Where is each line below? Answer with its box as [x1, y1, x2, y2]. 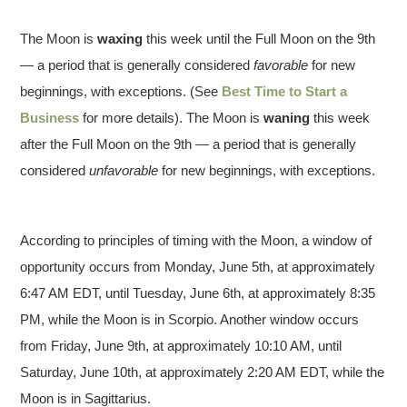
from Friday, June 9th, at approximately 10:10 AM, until [20, 337, 342, 353]
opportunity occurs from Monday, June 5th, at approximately [20, 258, 376, 274]
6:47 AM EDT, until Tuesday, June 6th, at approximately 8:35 [20, 284, 376, 301]
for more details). [79, 109, 187, 125]
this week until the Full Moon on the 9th [143, 30, 376, 46]
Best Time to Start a [222, 83, 348, 99]
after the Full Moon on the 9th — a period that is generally [20, 135, 357, 152]
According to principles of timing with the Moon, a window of [20, 232, 372, 248]
